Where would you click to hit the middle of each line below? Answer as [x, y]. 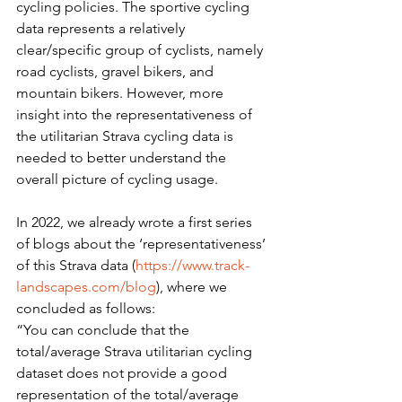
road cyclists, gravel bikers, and [117, 71]
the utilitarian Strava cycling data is [127, 136]
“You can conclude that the [105, 330]
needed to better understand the [123, 157]
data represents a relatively [102, 28]
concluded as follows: [86, 308]
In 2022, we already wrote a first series [136, 222]
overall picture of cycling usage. [117, 179]
